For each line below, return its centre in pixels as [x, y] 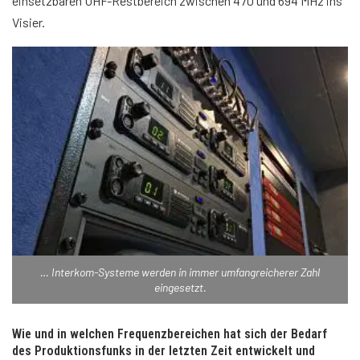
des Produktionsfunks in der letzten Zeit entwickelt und [164, 350]
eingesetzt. [180, 287]
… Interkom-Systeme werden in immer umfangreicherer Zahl [180, 272]
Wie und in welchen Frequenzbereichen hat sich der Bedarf [170, 333]
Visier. [29, 22]
